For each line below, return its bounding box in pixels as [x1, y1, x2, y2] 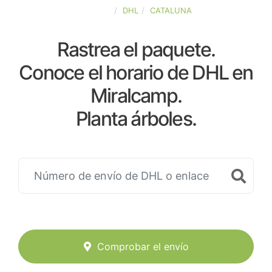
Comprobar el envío [97, 240, 189, 253]
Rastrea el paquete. [56, 38, 216, 61]
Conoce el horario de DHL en [19, 61, 253, 84]
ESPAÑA [80, 5, 111, 15]
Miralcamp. [90, 84, 182, 107]
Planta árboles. [76, 107, 196, 131]
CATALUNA [150, 5, 192, 15]
